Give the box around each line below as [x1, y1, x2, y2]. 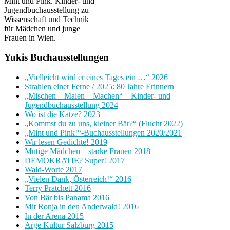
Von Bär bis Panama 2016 [25, 193, 109, 202]
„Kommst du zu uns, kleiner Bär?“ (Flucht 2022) [25, 119, 183, 128]
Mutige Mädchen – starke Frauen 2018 [25, 147, 150, 156]
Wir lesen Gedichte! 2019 [25, 138, 107, 147]
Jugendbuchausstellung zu [4, 5, 89, 14]
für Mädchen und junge [4, 24, 80, 33]
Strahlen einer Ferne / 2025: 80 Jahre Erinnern [25, 82, 174, 91]
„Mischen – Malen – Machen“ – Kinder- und [25, 91, 170, 101]
